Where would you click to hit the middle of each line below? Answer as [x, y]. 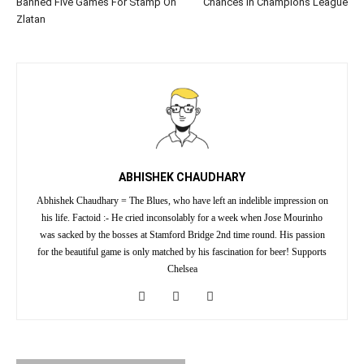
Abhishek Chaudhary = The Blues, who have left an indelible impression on [182, 200]
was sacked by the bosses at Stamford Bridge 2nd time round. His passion [182, 234]
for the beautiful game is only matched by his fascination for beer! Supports [182, 251]
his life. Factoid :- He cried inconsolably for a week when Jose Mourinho [182, 217]
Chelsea [182, 269]
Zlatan [31, 19]
